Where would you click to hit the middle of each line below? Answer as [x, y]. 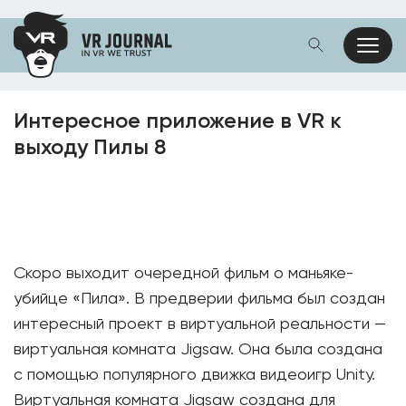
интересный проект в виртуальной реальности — [200, 324]
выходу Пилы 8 [90, 148]
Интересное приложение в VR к [178, 121]
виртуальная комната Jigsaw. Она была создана [198, 350]
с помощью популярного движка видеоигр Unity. [194, 375]
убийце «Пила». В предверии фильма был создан [199, 299]
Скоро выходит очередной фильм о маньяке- [184, 274]
